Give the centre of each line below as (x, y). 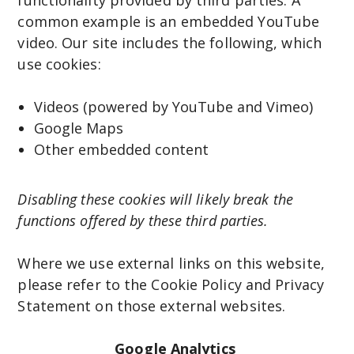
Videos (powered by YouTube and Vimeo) (173, 106)
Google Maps (78, 128)
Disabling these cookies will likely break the (155, 199)
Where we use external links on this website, (171, 263)
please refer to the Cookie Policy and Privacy (171, 284)
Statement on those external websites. (154, 305)
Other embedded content (121, 149)
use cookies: (59, 64)
